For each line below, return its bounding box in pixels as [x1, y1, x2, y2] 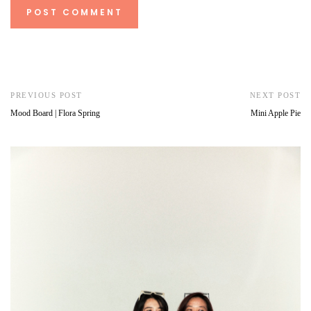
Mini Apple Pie [251, 108, 301, 118]
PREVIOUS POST [10, 90, 83, 99]
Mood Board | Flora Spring [10, 108, 100, 118]
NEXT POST [249, 90, 301, 99]
